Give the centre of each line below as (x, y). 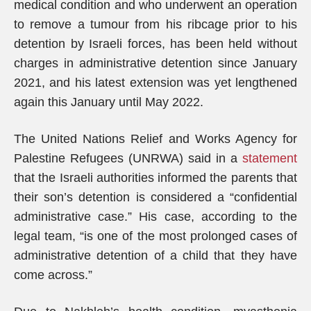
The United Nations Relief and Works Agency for (155, 139)
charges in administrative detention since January (155, 63)
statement (270, 158)
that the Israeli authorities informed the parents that (155, 178)
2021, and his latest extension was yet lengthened (155, 83)
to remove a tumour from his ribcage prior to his (155, 24)
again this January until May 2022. (109, 102)
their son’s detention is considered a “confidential (155, 197)
